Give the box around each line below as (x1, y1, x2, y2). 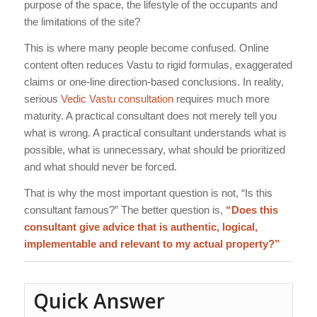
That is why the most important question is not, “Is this (23, 186, 272, 199)
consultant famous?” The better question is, (23, 203, 226, 216)
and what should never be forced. (23, 160, 177, 173)
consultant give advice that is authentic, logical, (23, 220, 258, 233)
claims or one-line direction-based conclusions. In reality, (23, 75, 284, 88)
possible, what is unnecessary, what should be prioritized (23, 143, 285, 156)
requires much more (173, 92, 270, 105)
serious (23, 92, 61, 105)
